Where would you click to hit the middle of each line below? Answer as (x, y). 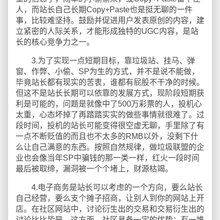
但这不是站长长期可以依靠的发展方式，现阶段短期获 (110, 93)
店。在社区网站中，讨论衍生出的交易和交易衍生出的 (110, 209)
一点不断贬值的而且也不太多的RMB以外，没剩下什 (107, 136)
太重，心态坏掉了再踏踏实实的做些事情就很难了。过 (110, 115)
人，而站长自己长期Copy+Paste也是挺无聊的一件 (104, 10)
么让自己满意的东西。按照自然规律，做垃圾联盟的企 (110, 147)
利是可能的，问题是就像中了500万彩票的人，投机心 (109, 104)
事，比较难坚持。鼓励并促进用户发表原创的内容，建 (110, 20)
